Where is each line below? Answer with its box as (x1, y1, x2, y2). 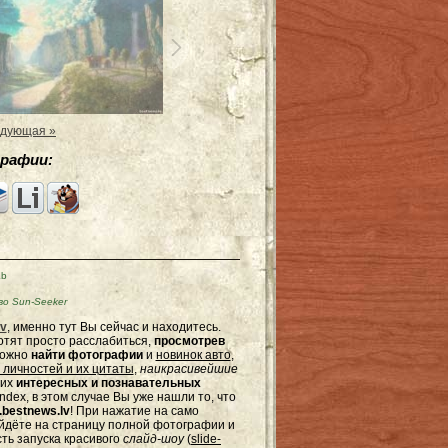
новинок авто (155, 348, 231, 362)
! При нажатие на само (70, 404, 199, 418)
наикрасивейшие (139, 362, 238, 376)
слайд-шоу (123, 432, 184, 446)
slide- (191, 432, 221, 446)
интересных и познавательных (15, 376, 201, 390)
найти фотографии (30, 348, 143, 362)
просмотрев (153, 334, 225, 348)
